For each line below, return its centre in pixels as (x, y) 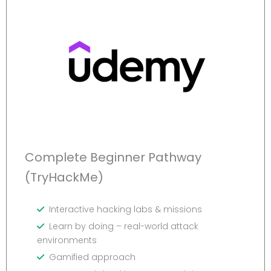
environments (67, 240)
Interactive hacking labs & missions (126, 210)
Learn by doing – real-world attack (124, 227)
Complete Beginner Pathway (113, 158)
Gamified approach (92, 257)
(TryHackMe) (64, 178)
